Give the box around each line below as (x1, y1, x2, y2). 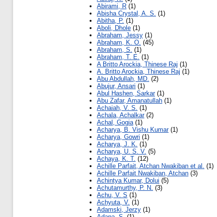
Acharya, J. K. (97, 140, 138, 148)
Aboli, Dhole (97, 24, 131, 32)
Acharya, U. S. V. (97, 148, 146, 155)
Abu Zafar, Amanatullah (97, 97, 162, 105)
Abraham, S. (97, 46, 132, 54)
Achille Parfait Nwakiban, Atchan (97, 170, 188, 177)
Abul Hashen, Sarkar (97, 90, 155, 97)
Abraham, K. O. (97, 39, 141, 46)
